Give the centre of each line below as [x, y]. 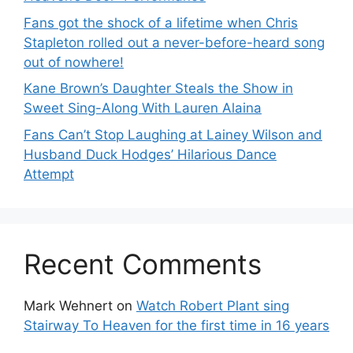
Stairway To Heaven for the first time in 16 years [176, 325]
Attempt [49, 174]
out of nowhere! [74, 62]
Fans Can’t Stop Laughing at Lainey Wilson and [173, 134]
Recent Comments [143, 264]
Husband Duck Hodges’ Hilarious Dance [150, 154]
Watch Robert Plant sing [213, 305]
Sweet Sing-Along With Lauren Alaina [143, 108]
